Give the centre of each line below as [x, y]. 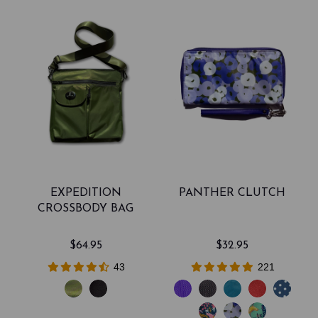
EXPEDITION [86, 193]
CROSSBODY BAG [86, 209]
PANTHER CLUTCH [232, 193]
